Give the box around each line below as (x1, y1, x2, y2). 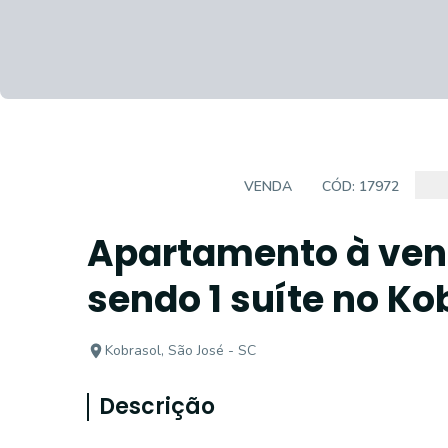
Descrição (99, 391, 215, 422)
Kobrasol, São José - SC (105, 341, 256, 360)
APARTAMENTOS (102, 177, 214, 196)
